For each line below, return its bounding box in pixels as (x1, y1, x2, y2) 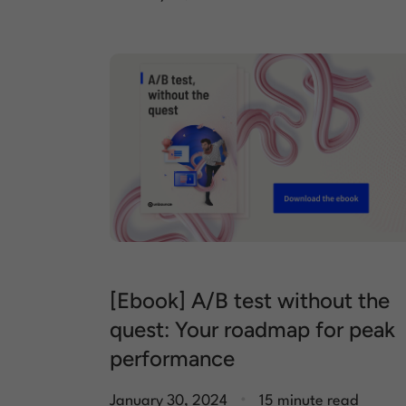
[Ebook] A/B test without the (110, 287, 390, 314)
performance (110, 345, 235, 372)
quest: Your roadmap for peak (110, 316, 395, 343)
